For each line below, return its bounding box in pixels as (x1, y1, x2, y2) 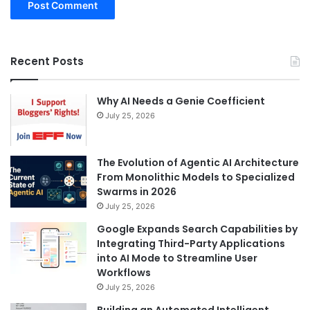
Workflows (97, 266, 151, 280)
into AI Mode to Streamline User (97, 251, 257, 266)
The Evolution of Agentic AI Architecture (97, 156, 299, 170)
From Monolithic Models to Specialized (97, 170, 295, 185)
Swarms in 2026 (97, 185, 176, 199)
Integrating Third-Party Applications (97, 237, 285, 251)
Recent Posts (10, 54, 84, 69)
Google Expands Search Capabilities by (97, 222, 298, 237)
